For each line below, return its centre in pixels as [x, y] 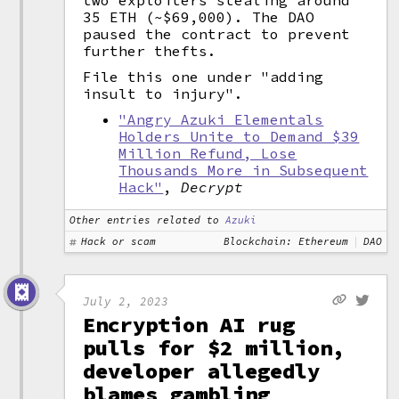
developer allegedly [202, 371]
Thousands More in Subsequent [244, 170]
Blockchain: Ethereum [286, 241]
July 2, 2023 [126, 301]
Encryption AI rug [189, 325]
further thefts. [150, 51]
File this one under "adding [204, 77]
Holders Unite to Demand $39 [239, 136]
